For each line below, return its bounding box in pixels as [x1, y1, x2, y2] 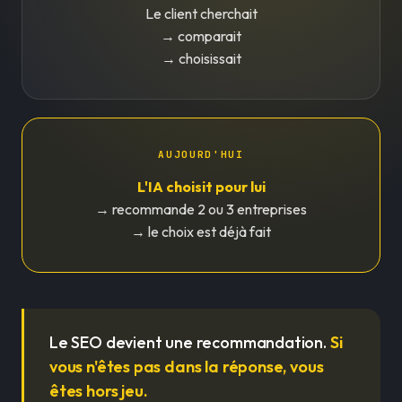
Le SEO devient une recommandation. [49, 331, 330, 353]
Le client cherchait [144, 4, 258, 22]
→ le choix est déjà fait [131, 222, 271, 240]
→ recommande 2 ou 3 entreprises [95, 199, 307, 218]
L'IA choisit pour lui [136, 177, 266, 196]
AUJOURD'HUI [158, 147, 244, 161]
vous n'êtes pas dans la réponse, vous [49, 355, 324, 377]
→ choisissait [161, 48, 241, 67]
